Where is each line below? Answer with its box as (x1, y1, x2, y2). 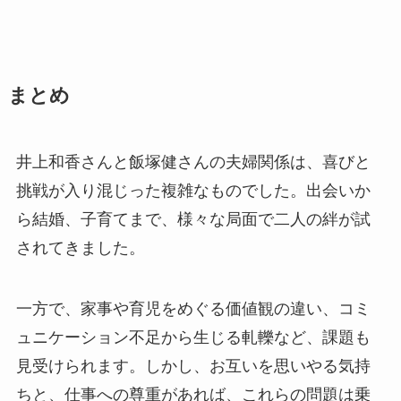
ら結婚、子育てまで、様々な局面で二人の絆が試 (15, 209, 371, 228)
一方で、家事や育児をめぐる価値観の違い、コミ (15, 299, 371, 318)
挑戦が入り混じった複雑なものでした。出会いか (15, 181, 371, 200)
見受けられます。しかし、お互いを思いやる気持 (15, 356, 371, 375)
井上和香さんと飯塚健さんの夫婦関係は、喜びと (15, 152, 371, 171)
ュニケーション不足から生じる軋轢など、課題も (15, 328, 371, 346)
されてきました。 (15, 238, 145, 257)
